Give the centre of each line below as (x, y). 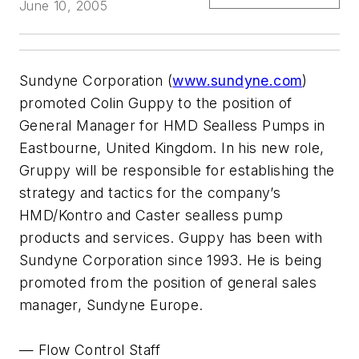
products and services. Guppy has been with (171, 238)
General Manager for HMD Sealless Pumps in (172, 126)
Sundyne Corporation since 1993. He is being (171, 260)
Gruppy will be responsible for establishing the (177, 171)
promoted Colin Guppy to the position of (156, 103)
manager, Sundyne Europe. (111, 305)
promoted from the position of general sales (168, 283)
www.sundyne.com (238, 81)
